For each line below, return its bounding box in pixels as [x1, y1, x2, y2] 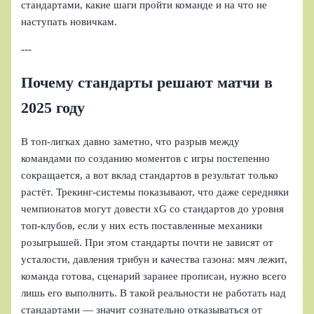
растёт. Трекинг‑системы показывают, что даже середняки [21, 186, 289, 198]
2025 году [21, 99, 86, 116]
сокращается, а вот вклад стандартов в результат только [21, 170, 279, 182]
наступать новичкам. [21, 16, 118, 28]
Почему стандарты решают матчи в [21, 74, 273, 91]
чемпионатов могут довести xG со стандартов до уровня [21, 203, 285, 215]
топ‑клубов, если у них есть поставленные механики [21, 220, 263, 232]
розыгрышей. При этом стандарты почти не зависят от [21, 237, 274, 249]
